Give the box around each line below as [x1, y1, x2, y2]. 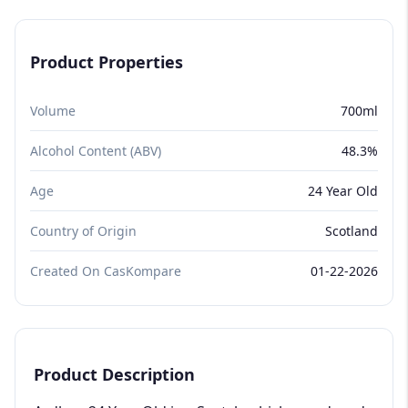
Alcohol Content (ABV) [30, 141, 161, 159]
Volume [30, 101, 76, 119]
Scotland [325, 221, 378, 240]
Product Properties [30, 50, 183, 73]
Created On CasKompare [30, 261, 181, 280]
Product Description [34, 362, 195, 385]
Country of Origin [30, 221, 137, 240]
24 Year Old [308, 181, 378, 199]
